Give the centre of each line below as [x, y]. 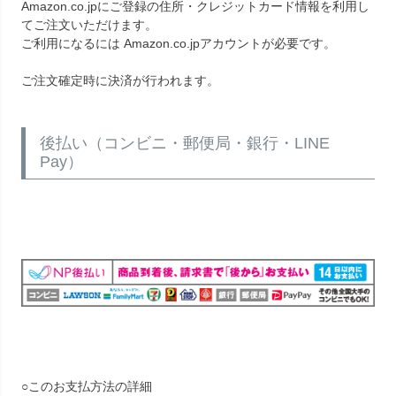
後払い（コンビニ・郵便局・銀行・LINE [185, 143]
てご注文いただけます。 [89, 24]
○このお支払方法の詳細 [87, 387]
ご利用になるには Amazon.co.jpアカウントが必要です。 [179, 43]
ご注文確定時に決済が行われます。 [120, 80]
